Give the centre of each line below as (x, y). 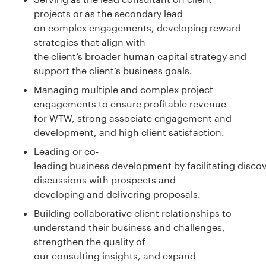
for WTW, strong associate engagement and (133, 118)
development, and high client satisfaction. (130, 132)
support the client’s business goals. (114, 71)
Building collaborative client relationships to (133, 213)
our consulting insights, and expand (115, 256)
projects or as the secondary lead (108, 14)
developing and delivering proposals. (118, 194)
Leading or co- (66, 151)
